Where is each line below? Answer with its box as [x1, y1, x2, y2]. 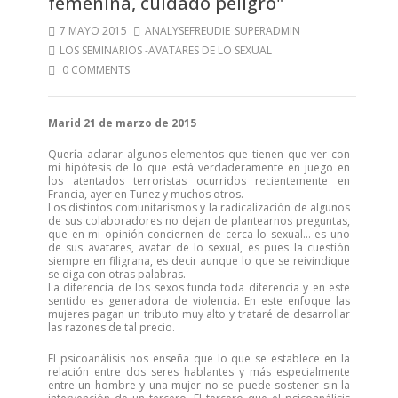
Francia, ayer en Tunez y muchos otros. [48, 187, 243, 202]
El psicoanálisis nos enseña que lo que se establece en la [48, 351, 350, 366]
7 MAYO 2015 [60, 23, 127, 38]
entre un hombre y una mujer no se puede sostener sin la [48, 378, 350, 393]
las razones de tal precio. [48, 320, 175, 335]
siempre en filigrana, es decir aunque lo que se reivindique [48, 253, 350, 268]
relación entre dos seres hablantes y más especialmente [48, 364, 350, 379]
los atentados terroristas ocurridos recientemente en [48, 173, 350, 188]
